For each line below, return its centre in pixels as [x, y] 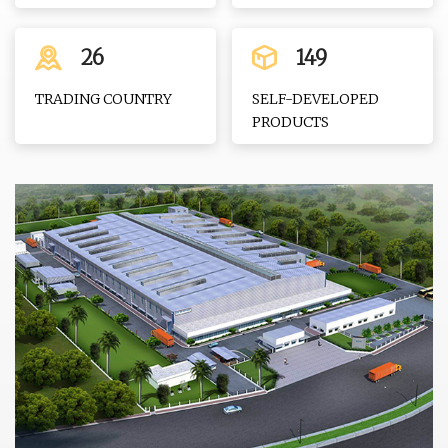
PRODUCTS [291, 122]
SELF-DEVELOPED [316, 99]
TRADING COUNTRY [103, 99]
